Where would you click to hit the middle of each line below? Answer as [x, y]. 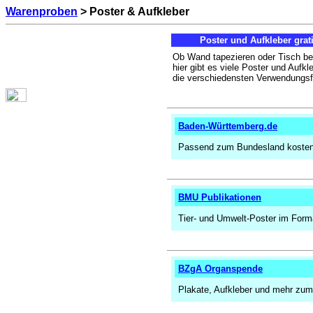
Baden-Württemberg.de [228, 126]
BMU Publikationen [220, 197]
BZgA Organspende [220, 269]
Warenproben [42, 12]
